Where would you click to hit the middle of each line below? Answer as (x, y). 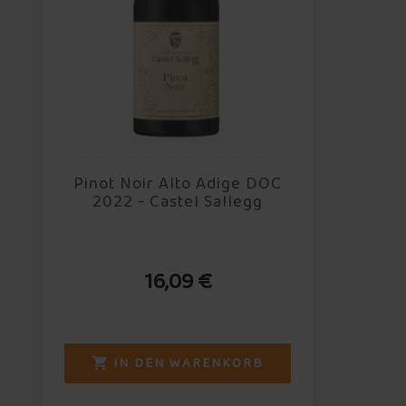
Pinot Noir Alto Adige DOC (178, 184)
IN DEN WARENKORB (189, 363)
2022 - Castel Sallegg (178, 202)
